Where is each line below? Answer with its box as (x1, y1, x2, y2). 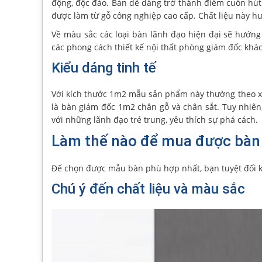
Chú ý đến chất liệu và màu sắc (51, 181, 245, 197)
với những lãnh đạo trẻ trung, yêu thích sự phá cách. (51, 114, 258, 125)
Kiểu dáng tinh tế (51, 60, 156, 76)
